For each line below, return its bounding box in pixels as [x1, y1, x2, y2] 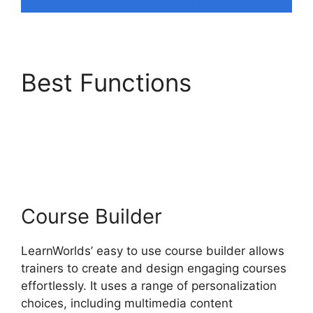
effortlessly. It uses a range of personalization [21, 279, 277, 293]
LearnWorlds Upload [21, 96, 253, 126]
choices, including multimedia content [21, 296, 233, 311]
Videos [21, 126, 100, 156]
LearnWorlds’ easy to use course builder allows [21, 244, 284, 259]
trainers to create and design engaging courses [21, 261, 286, 276]
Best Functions [21, 67, 191, 97]
